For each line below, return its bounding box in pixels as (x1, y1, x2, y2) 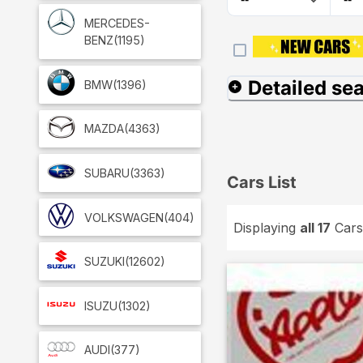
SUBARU (84, 165, 130, 180)
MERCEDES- (84, 16, 150, 31)
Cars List (227, 173, 297, 192)
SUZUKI (84, 254, 125, 269)
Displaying (233, 220, 300, 236)
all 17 (300, 220, 331, 236)
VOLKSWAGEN (84, 210, 164, 224)
